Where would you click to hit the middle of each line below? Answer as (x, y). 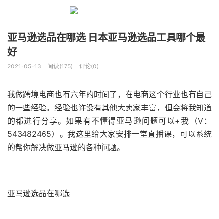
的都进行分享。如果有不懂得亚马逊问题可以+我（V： (109, 121)
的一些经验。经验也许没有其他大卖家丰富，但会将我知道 (109, 108)
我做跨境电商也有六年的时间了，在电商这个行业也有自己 (109, 94)
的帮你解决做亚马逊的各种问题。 (66, 147)
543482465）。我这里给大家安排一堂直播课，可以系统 (109, 134)
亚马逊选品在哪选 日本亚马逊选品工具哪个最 (106, 38)
